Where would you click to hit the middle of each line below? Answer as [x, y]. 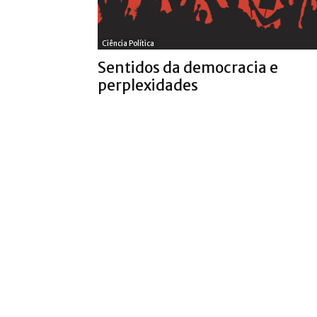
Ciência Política [128, 44]
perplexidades [148, 85]
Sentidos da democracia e [188, 68]
